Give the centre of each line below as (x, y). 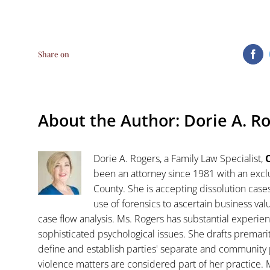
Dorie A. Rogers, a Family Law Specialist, (179, 159)
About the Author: (111, 121)
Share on (53, 54)
